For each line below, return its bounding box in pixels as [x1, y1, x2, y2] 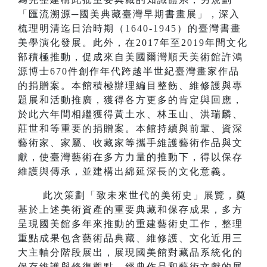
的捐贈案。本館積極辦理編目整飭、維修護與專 [18, 80, 243, 91]
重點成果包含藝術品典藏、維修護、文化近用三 [18, 233, 243, 244]
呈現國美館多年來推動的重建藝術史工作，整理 [18, 219, 243, 229]
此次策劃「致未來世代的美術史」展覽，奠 [18, 190, 247, 201]
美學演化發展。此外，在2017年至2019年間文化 [18, 38, 248, 48]
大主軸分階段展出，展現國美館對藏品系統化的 [18, 247, 243, 258]
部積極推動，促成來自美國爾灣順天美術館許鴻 [18, 52, 243, 63]
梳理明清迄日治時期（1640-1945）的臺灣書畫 [18, 23, 241, 34]
